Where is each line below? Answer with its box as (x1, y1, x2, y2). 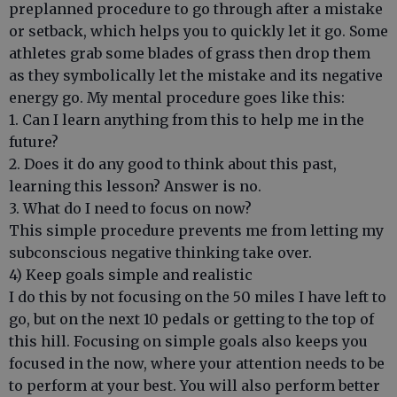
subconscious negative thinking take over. (9, 244, 312, 261)
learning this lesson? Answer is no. (9, 177, 261, 195)
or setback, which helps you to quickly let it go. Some (9, 22, 388, 40)
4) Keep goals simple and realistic (9, 266, 253, 284)
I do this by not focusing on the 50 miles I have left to (9, 288, 386, 306)
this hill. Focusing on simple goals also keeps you (9, 332, 368, 350)
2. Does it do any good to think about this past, (9, 155, 337, 173)
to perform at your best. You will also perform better (9, 377, 380, 394)
